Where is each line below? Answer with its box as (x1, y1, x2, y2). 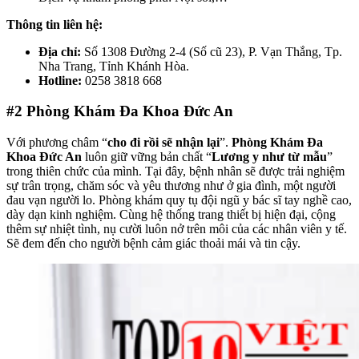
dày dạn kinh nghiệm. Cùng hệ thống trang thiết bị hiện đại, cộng (6, 207, 336, 221)
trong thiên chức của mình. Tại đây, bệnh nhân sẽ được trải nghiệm (6, 163, 345, 178)
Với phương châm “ (6, 135, 107, 149)
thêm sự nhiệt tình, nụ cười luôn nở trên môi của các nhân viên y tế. (6, 221, 347, 236)
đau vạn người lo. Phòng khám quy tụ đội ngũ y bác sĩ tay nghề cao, (6, 192, 352, 207)
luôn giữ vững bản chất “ (82, 149, 212, 163)
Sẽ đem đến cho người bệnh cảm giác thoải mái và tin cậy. (6, 236, 301, 250)
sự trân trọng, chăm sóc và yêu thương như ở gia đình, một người (6, 178, 336, 192)
